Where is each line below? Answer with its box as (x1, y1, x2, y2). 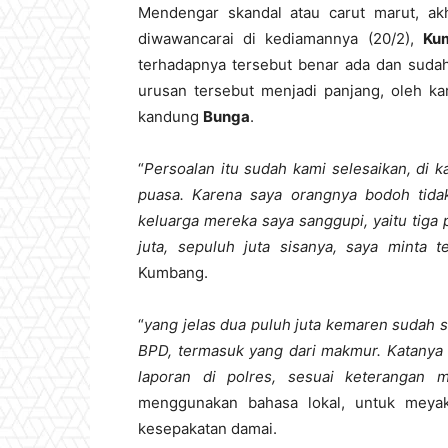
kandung (138, 107, 203, 126)
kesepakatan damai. (138, 419, 277, 438)
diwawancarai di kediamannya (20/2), (138, 29, 423, 48)
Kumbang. (138, 263, 208, 282)
